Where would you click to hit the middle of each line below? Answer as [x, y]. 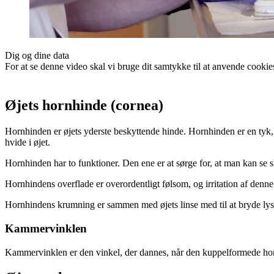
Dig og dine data [37, 56]
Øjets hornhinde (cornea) [84, 106]
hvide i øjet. [28, 143]
